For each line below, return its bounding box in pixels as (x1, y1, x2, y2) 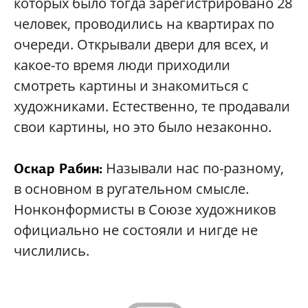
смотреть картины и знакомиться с (14, 76, 249, 95)
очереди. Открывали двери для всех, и (14, 34, 269, 54)
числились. (14, 241, 89, 260)
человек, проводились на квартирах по (14, 14, 274, 33)
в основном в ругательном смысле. (14, 179, 249, 198)
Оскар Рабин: (14, 159, 102, 177)
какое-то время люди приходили (14, 55, 230, 74)
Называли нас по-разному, (102, 158, 284, 177)
